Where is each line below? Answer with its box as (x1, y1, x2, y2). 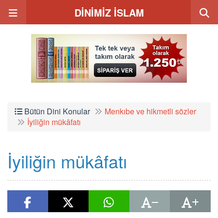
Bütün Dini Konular (22, 106, 90, 117)
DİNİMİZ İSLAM (74, 5, 144, 19)
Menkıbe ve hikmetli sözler (105, 106, 196, 117)
